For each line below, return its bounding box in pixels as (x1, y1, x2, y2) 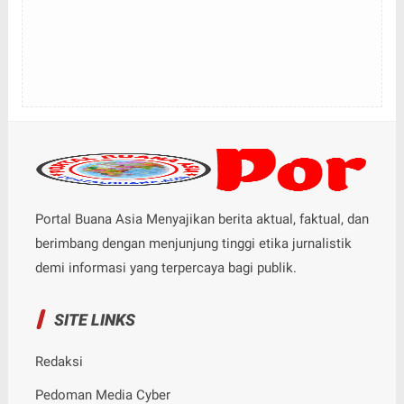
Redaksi (34, 353, 83, 370)
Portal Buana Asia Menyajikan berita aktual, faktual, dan (34, 210, 369, 227)
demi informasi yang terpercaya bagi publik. (34, 259, 297, 276)
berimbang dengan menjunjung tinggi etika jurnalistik (34, 234, 352, 252)
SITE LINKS (53, 309, 135, 329)
